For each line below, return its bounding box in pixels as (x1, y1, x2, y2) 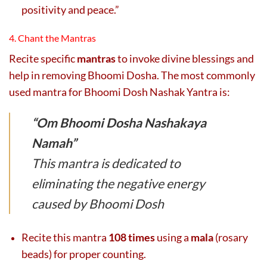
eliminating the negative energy (32, 176, 206, 192)
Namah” (32, 135, 77, 151)
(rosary (213, 231, 248, 244)
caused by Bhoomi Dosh (32, 196, 164, 212)
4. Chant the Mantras (9, 32, 96, 44)
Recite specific (9, 52, 77, 66)
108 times (108, 231, 155, 244)
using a (155, 231, 191, 244)
